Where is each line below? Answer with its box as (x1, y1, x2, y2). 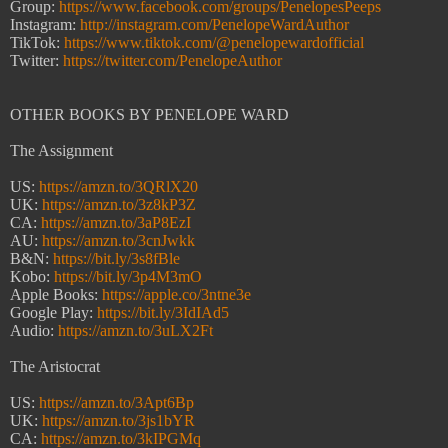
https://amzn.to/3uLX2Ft (58, 322, 213, 340)
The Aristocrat (10, 358, 100, 376)
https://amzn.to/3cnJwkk (42, 232, 195, 250)
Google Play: (10, 304, 97, 322)
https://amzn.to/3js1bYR (42, 412, 195, 430)
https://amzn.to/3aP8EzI (41, 214, 191, 232)
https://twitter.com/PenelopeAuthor (63, 52, 282, 70)
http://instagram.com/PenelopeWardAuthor (80, 16, 349, 34)
